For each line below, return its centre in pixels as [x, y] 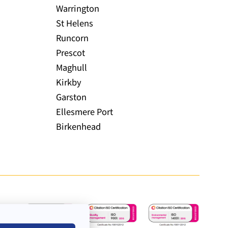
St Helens [75, 24]
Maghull [72, 68]
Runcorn [72, 38]
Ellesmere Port [84, 112]
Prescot [70, 53]
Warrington [78, 9]
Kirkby [69, 83]
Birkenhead [78, 127]
